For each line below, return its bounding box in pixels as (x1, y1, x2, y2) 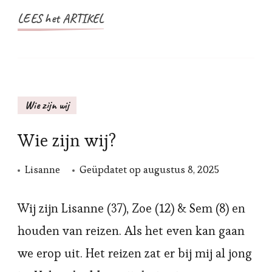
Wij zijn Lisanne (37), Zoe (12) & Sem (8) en (18, 200, 245, 216)
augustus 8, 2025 (143, 163, 219, 176)
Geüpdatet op (80, 163, 143, 176)
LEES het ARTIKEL (18, 11, 104, 26)
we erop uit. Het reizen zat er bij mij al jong (18, 245, 252, 261)
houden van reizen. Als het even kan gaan (18, 223, 245, 239)
